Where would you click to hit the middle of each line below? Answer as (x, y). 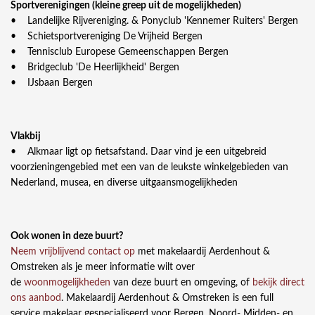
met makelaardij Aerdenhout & (202, 252)
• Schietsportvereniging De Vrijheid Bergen (107, 37)
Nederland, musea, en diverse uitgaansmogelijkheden (124, 183)
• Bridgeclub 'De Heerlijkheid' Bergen (95, 68)
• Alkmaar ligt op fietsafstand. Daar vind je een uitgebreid (139, 152)
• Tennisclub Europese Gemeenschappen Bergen (120, 52)
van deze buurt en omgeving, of (181, 283)
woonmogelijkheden (67, 283)
